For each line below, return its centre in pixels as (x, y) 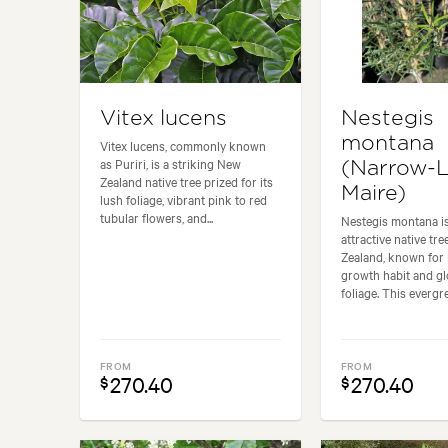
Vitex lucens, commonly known (183, 144)
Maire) (373, 193)
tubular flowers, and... (156, 216)
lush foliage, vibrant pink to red (183, 198)
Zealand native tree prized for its (186, 180)
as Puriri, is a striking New (170, 162)
